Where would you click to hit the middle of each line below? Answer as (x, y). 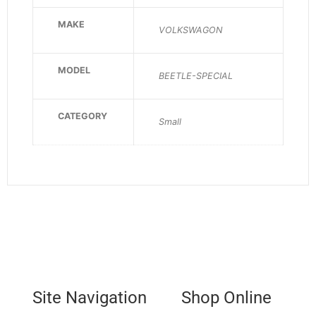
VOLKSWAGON (190, 30)
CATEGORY (83, 116)
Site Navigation (90, 297)
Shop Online (226, 297)
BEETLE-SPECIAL (196, 76)
